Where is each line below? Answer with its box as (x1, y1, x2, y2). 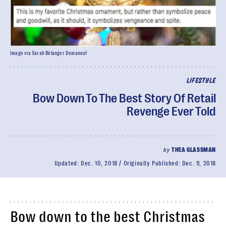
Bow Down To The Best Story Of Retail (33, 91, 216, 105)
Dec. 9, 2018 (182, 160, 216, 167)
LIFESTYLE (186, 78, 216, 84)
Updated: (54, 160, 81, 167)
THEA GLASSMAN (172, 146, 216, 153)
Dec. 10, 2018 (80, 160, 118, 167)
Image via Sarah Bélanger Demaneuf (10, 50, 87, 56)
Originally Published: (123, 160, 182, 167)
